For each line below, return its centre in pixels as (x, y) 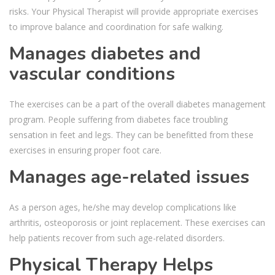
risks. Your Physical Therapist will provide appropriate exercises (134, 11)
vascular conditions (92, 74)
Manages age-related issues (129, 177)
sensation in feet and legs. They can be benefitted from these (131, 134)
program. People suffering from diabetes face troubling (118, 119)
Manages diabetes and (105, 53)
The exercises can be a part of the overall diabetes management (137, 104)
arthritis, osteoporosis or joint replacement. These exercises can (137, 222)
